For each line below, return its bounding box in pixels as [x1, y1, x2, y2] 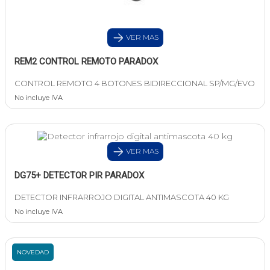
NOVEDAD [17, 248, 49, 257]
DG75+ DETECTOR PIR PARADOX [14, 170, 144, 181]
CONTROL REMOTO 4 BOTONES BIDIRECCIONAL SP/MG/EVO [14, 78, 255, 89]
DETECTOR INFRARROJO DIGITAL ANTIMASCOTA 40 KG [14, 192, 229, 202]
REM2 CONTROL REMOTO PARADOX [14, 56, 158, 67]
